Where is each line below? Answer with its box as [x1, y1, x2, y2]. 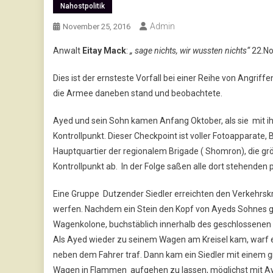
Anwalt [53, 45, 82, 55]
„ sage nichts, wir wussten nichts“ [130, 45, 250, 55]
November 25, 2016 [63, 21, 130, 31]
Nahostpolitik [60, 1, 105, 10]
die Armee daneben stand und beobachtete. [53, 88, 222, 98]
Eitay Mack [82, 45, 126, 55]
